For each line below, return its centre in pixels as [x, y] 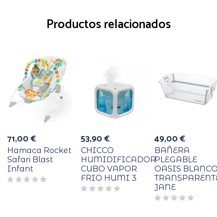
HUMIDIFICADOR [118, 160]
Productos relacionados [108, 25]
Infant [20, 169]
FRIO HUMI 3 [109, 178]
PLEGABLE [176, 160]
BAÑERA [172, 151]
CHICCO [97, 151]
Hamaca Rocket [39, 151]
